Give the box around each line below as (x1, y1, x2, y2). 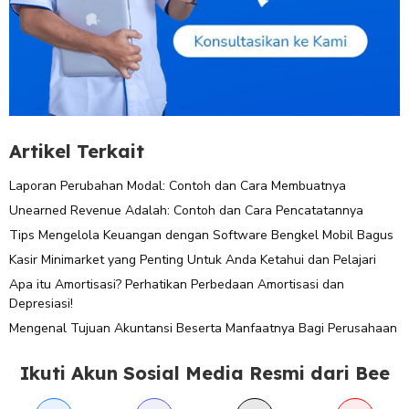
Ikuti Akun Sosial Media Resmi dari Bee (19, 361, 390, 384)
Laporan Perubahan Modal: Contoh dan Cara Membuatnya (9, 177, 346, 195)
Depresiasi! (9, 294, 73, 312)
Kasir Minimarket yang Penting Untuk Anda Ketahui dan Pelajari (9, 251, 376, 269)
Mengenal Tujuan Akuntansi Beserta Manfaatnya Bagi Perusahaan (9, 319, 397, 337)
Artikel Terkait (9, 140, 144, 163)
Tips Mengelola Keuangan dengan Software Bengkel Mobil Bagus (9, 226, 393, 245)
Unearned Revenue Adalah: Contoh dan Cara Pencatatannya (9, 202, 363, 220)
